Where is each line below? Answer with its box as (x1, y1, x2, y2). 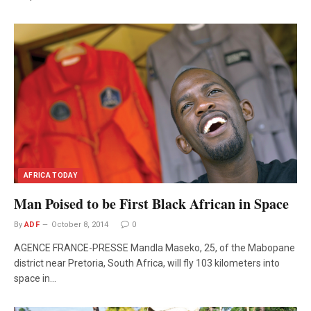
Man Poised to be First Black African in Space (14, 193, 289, 214)
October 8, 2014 (51, 219, 109, 229)
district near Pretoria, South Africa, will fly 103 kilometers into (14, 257, 280, 269)
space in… (14, 272, 56, 284)
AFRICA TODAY (24, 171, 78, 179)
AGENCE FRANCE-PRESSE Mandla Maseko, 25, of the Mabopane (14, 242, 295, 253)
